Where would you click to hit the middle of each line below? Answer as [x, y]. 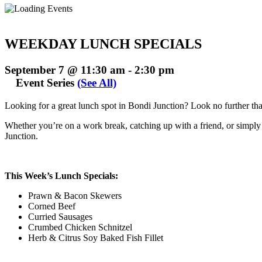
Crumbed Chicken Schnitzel [80, 227]
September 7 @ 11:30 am [65, 70]
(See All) [97, 82]
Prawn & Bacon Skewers [75, 195]
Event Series [46, 82]
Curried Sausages [60, 216]
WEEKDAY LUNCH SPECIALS [103, 44]
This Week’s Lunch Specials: [61, 175]
